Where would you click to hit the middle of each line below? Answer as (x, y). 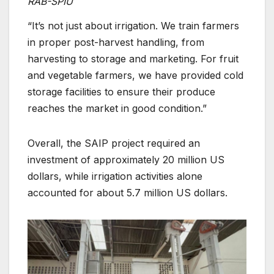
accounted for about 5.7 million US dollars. (128, 192)
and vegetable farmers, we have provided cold (135, 75)
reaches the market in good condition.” (117, 108)
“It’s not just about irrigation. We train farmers (133, 25)
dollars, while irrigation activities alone (115, 176)
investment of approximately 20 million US (126, 159)
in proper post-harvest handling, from (116, 42)
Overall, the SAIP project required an (114, 143)
